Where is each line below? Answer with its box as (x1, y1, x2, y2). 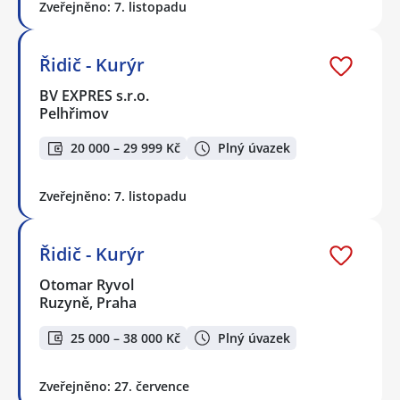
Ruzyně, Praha (39, 293, 137, 313)
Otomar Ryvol (39, 275, 136, 296)
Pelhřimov (39, 103, 109, 123)
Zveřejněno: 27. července (39, 377, 189, 395)
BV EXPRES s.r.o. (39, 85, 151, 105)
